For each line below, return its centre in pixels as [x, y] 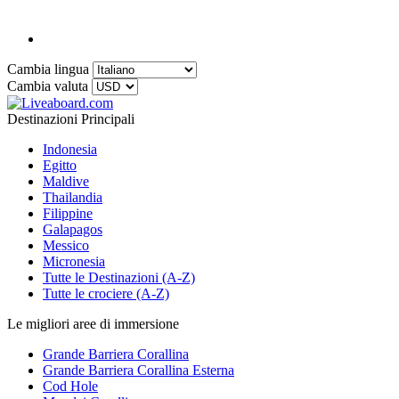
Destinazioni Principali [71, 119]
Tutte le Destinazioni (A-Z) [119, 278]
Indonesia [70, 150]
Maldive [66, 182]
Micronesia [74, 262]
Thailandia [73, 198]
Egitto [60, 166]
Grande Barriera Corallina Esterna [138, 370]
